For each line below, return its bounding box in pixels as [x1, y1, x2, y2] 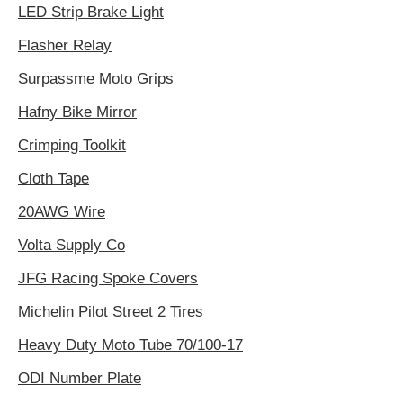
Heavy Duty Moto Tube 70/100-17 [18, 336, 243, 354]
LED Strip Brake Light [18, 4, 164, 22]
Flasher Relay [18, 37, 112, 55]
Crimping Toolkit [18, 137, 126, 155]
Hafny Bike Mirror [18, 103, 137, 121]
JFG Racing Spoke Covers [18, 270, 198, 288]
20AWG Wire [18, 203, 105, 221]
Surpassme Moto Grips [18, 70, 174, 88]
